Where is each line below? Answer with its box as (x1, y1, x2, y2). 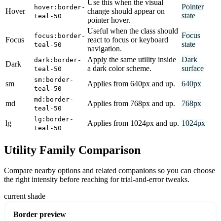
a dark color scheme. (87, 64, 151, 73)
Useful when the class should (87, 26, 178, 35)
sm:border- (34, 75, 74, 83)
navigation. (87, 44, 122, 53)
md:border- (34, 95, 74, 103)
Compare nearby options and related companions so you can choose (4, 166, 215, 175)
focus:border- (34, 32, 85, 39)
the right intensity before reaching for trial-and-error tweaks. (4, 175, 189, 184)
